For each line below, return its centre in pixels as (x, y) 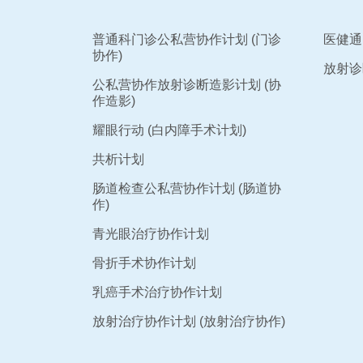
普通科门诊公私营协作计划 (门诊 (187, 40)
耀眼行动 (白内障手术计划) (169, 130)
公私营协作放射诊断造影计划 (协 (187, 85)
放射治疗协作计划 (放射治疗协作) (189, 322)
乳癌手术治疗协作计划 (157, 293)
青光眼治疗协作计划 (151, 234)
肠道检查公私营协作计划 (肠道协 (187, 189)
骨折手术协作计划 (144, 263)
